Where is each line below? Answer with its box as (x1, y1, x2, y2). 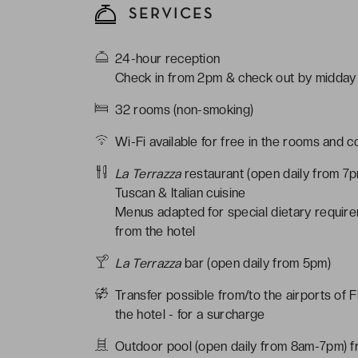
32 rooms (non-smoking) (115, 101, 254, 117)
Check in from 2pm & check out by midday (115, 70, 356, 86)
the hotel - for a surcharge (115, 306, 265, 322)
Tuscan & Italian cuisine (115, 185, 246, 201)
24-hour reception (115, 50, 221, 66)
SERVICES (123, 6, 214, 22)
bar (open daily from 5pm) (181, 255, 332, 271)
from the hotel (115, 223, 196, 239)
